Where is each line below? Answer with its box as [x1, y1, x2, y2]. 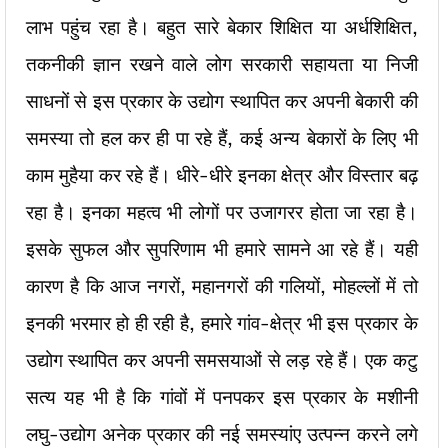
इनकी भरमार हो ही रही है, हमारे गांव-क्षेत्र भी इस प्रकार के [26, 308, 418, 338]
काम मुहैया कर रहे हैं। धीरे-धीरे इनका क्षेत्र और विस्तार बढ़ [26, 160, 418, 190]
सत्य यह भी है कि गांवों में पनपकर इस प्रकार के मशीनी [26, 382, 418, 412]
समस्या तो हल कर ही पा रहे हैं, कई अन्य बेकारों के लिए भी [26, 123, 418, 153]
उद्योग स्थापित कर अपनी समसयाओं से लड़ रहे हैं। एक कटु [26, 345, 418, 375]
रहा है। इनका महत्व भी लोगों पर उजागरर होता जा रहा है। [26, 197, 418, 227]
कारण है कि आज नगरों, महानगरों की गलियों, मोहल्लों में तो [26, 271, 418, 301]
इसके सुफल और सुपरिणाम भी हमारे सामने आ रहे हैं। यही [26, 234, 418, 264]
